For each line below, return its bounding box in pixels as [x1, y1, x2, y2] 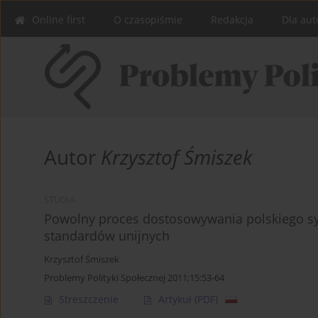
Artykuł [158, 292, 194, 307]
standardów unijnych [44, 227, 170, 245]
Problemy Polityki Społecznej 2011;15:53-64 [44, 271, 224, 285]
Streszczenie [59, 292, 119, 307]
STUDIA [44, 194, 75, 207]
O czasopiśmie [114, 13, 182, 26]
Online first [32, 13, 85, 26]
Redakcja [211, 13, 253, 26]
